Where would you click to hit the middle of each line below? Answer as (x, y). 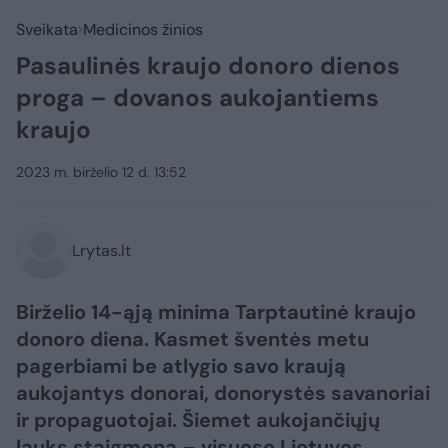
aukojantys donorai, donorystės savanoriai (223, 393)
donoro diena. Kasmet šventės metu (192, 339)
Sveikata (47, 29)
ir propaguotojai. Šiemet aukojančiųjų (198, 420)
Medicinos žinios (143, 29)
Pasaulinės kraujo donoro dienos (208, 65)
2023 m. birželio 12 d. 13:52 (101, 172)
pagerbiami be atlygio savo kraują (181, 366)
